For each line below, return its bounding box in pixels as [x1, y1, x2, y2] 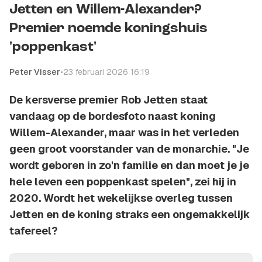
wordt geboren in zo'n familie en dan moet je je [9, 158, 249, 173]
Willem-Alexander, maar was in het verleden [9, 126, 239, 140]
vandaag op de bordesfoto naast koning [9, 109, 216, 123]
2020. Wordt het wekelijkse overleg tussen [9, 191, 233, 205]
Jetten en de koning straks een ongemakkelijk [9, 208, 250, 222]
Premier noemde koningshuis [9, 22, 208, 36]
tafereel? [9, 224, 58, 238]
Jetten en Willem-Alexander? [9, 3, 202, 18]
